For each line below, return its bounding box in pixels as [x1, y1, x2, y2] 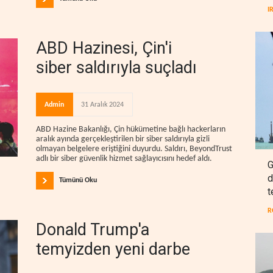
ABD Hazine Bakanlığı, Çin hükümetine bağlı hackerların [36, 125, 225, 135]
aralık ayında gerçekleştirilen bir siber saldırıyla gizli [36, 135, 210, 144]
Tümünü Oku [59, 176, 97, 184]
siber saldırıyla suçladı [36, 58, 197, 78]
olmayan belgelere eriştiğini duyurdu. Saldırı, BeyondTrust [36, 144, 232, 154]
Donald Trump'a [36, 219, 149, 239]
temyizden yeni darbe [36, 239, 190, 259]
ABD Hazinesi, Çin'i [36, 38, 172, 58]
